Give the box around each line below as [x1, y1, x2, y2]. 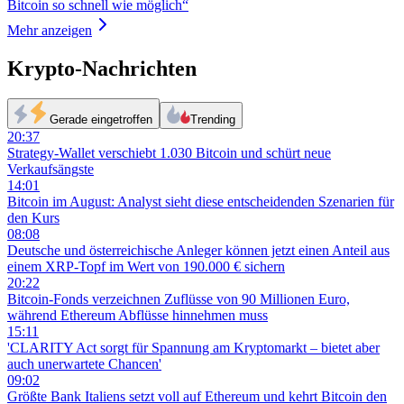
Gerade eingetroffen [50, 113, 152, 127]
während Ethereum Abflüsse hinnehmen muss [7, 308, 268, 324]
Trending [190, 113, 235, 127]
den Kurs [7, 210, 60, 226]
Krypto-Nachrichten [7, 56, 197, 80]
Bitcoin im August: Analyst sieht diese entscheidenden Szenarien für [7, 194, 394, 210]
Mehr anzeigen [7, 22, 92, 38]
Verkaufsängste [7, 161, 94, 178]
